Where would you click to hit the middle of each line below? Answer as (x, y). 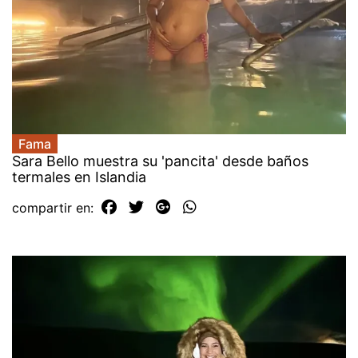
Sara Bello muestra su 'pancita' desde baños (160, 161)
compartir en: (55, 207)
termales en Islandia (79, 177)
